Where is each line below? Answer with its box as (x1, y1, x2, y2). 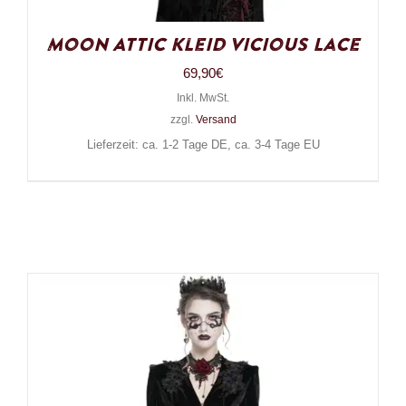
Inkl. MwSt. (177, 92, 229, 105)
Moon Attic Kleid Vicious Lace (46, 33, 360, 59)
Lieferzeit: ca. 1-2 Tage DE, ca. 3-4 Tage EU (86, 139, 320, 152)
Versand (195, 113, 237, 127)
